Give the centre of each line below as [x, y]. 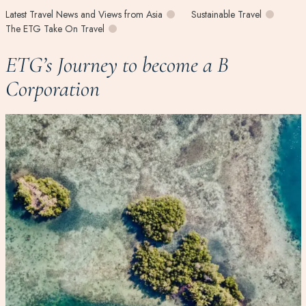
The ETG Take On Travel [55, 28]
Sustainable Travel [226, 14]
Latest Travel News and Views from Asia [84, 14]
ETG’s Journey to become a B [117, 64]
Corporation [52, 88]
